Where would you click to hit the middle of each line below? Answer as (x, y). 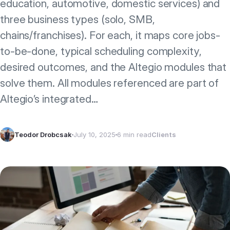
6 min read (134, 135)
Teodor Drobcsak (43, 135)
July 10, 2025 (94, 135)
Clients (164, 135)
